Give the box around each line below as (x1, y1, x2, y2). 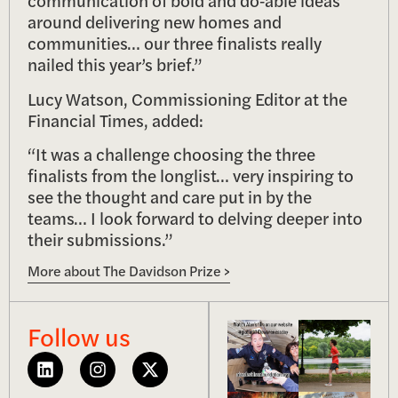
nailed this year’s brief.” (28, 52, 205, 77)
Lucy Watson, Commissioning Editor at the (28, 85, 347, 111)
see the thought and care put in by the (28, 183, 312, 209)
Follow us (28, 318, 131, 354)
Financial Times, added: (28, 107, 203, 132)
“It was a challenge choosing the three (28, 140, 315, 166)
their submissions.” (28, 226, 176, 251)
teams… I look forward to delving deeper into (28, 204, 362, 230)
